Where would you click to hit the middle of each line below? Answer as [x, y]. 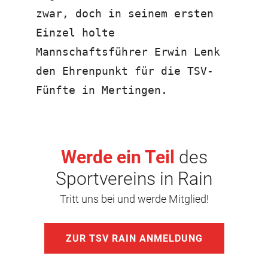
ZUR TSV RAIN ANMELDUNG [134, 238]
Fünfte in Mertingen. [102, 90]
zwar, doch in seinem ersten [125, 13]
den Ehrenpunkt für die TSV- [125, 71]
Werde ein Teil [118, 157]
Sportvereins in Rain [134, 178]
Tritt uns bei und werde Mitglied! [134, 199]
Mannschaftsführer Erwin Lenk [128, 51]
